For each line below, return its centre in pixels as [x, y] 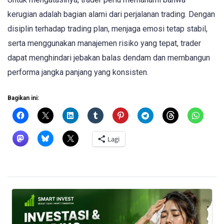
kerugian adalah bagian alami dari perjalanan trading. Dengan [111, 14]
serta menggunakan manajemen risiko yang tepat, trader [104, 43]
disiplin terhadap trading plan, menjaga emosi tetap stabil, [107, 28]
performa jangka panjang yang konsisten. [78, 72]
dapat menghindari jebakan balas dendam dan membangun [109, 57]
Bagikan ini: [23, 98]
